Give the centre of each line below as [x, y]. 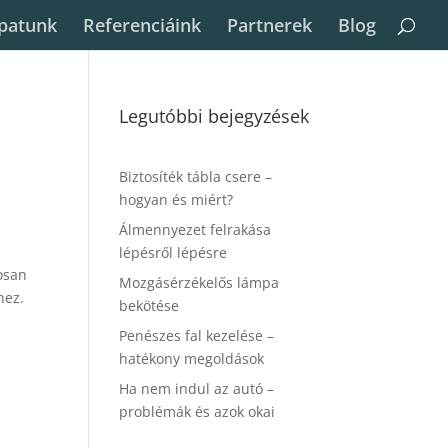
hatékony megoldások [192, 358]
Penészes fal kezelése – [197, 335]
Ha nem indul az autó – [197, 388]
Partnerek [269, 25]
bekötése [149, 305]
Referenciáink [142, 25]
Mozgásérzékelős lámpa [199, 282]
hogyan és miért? [176, 199]
